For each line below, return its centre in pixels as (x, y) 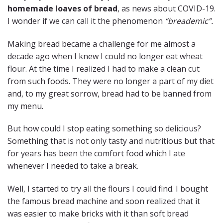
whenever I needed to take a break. (73, 166)
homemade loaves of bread (62, 8)
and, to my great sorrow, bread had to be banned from (110, 93)
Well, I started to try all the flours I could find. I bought (108, 189)
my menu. (25, 106)
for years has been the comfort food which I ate (96, 154)
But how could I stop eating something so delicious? (104, 129)
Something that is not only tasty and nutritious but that (111, 141)
